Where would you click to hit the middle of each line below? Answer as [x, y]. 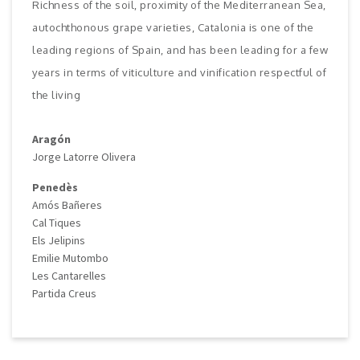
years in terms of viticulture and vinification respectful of [179, 72]
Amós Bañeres [67, 205]
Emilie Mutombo [70, 258]
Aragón [51, 139]
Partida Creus [64, 293]
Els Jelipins [59, 240]
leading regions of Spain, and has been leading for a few [180, 49]
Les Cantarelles [69, 275]
